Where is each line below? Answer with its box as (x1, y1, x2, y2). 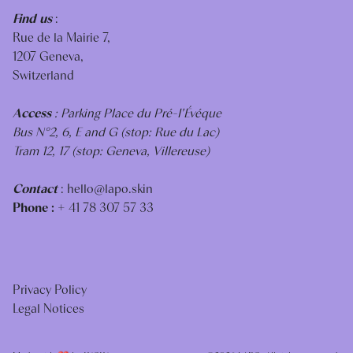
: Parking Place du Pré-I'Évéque (51, 104, 221, 121)
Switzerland (13, 66, 74, 84)
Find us (13, 9, 52, 27)
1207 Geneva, (13, 47, 84, 65)
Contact (13, 180, 58, 197)
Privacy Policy (13, 281, 87, 298)
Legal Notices (13, 299, 84, 317)
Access (13, 104, 51, 121)
